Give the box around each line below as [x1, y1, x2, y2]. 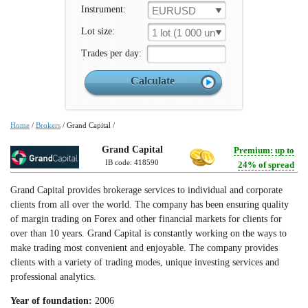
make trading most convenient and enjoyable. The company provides [10, 243, 278, 253]
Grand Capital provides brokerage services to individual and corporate [10, 185, 283, 195]
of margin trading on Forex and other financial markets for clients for [10, 214, 282, 224]
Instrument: [81, 4, 126, 14]
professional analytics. [10, 272, 96, 282]
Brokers [36, 121, 60, 129]
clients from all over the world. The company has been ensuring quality [10, 199, 289, 210]
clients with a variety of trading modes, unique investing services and [10, 257, 279, 267]
